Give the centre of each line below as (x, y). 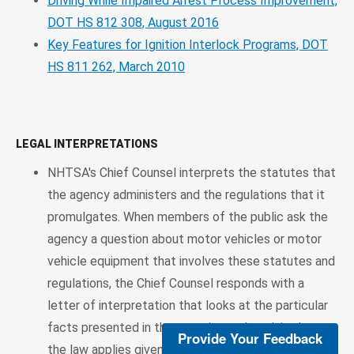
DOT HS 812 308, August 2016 (133, 22)
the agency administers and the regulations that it (186, 194)
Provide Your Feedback (250, 338)
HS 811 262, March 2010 (116, 66)
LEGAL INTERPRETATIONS (87, 143)
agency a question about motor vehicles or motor (185, 239)
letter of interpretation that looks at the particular (188, 305)
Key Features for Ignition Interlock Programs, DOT (188, 44)
